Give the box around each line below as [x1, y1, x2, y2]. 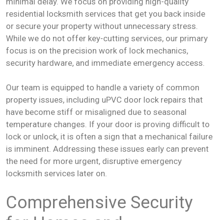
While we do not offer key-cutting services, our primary [6, 33, 208, 43]
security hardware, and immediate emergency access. [6, 57, 205, 68]
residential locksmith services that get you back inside [6, 8, 205, 19]
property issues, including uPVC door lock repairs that [6, 95, 203, 105]
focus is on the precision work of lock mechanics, [6, 45, 188, 55]
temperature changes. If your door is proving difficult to [6, 119, 210, 129]
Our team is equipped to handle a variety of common [6, 82, 199, 92]
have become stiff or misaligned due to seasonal [6, 107, 187, 117]
